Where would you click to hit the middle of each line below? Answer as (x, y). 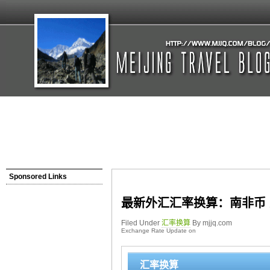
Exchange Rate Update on (160, 231)
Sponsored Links (38, 177)
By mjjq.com (211, 223)
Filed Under (141, 223)
